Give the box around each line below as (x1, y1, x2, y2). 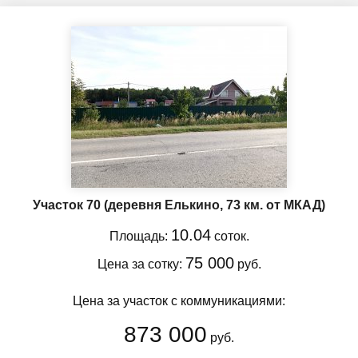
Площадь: (109, 229, 171, 243)
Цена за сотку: (97, 257, 185, 271)
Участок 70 (33, 197, 104, 212)
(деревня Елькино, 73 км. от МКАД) (104, 197, 325, 212)
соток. (210, 229, 249, 243)
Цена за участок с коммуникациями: (73, 293, 285, 308)
